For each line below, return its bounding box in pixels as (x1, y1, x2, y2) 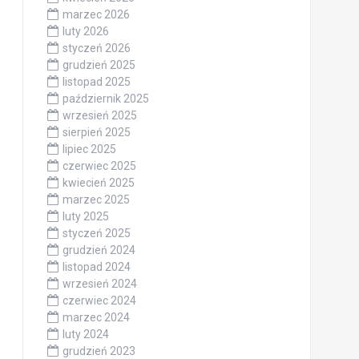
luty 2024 (62, 328, 109, 341)
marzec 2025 (62, 193, 130, 207)
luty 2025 (62, 210, 109, 224)
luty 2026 (62, 25, 109, 38)
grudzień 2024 (62, 244, 135, 257)
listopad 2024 (62, 260, 131, 274)
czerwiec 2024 (62, 294, 136, 308)
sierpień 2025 (62, 126, 131, 139)
